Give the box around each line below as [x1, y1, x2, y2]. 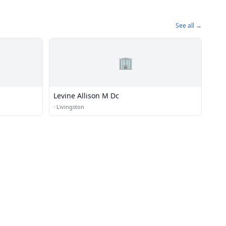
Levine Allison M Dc [53, 91, 119, 100]
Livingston [56, 103, 84, 110]
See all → [176, 21, 202, 30]
